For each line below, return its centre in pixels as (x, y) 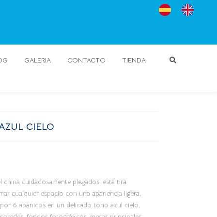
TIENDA (134, 60)
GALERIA (38, 60)
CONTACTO (86, 60)
